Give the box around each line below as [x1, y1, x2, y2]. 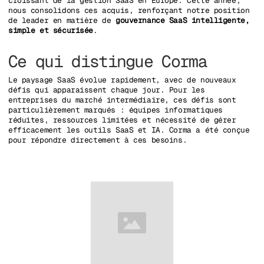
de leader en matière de [8, 15, 115, 25]
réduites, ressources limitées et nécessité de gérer [8, 115, 236, 126]
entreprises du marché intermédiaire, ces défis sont [8, 95, 236, 105]
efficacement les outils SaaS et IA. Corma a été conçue [8, 125, 250, 136]
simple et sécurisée [8, 25, 94, 35]
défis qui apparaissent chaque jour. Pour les [8, 85, 205, 95]
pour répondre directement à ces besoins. [8, 135, 187, 146]
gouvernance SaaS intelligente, [115, 15, 250, 25]
